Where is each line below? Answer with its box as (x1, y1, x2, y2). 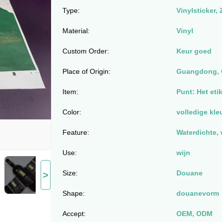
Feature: (62, 128, 89, 136)
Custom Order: (62, 47, 109, 55)
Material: (62, 27, 90, 35)
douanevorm (176, 189, 219, 197)
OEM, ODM (176, 210, 213, 218)
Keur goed (176, 47, 212, 55)
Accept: (62, 210, 86, 218)
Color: (62, 108, 81, 116)
